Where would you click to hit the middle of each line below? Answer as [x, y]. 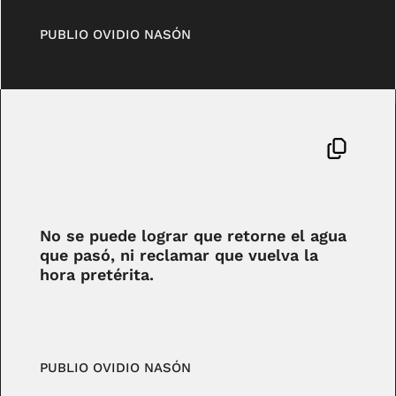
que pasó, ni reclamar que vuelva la [179, 255]
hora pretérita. [97, 275]
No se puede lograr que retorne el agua [194, 236]
